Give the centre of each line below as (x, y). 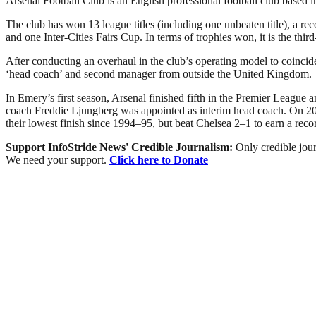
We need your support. (57, 159)
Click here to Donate (159, 159)
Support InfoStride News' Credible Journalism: (121, 147)
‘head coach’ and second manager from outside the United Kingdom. (159, 73)
